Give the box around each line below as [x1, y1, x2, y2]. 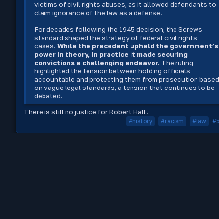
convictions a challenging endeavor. [34, 59, 160, 66]
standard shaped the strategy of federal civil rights [34, 34, 197, 42]
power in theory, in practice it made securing [34, 50, 188, 58]
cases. [34, 42, 58, 50]
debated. [34, 92, 63, 100]
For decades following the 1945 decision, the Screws [34, 25, 203, 33]
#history [129, 117, 153, 125]
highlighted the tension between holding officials [34, 67, 191, 75]
